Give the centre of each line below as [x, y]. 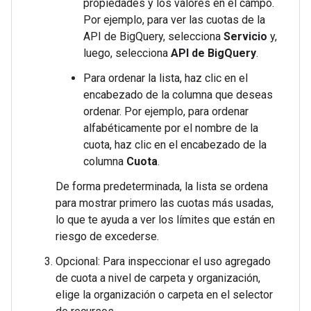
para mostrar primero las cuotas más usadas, [165, 203]
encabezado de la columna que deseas [178, 95]
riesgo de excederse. [107, 236]
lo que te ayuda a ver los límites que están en [165, 220]
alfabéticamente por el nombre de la [171, 128]
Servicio [245, 36]
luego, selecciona [127, 53]
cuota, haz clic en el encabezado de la [175, 145]
